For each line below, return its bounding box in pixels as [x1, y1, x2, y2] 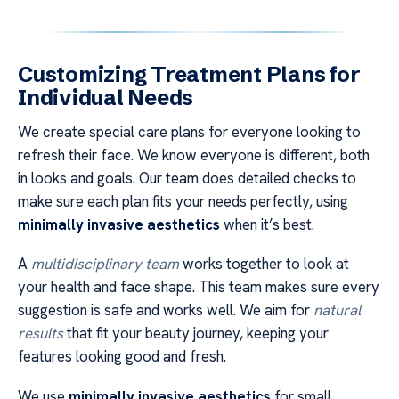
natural [313, 300, 361, 321]
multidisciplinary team [31, 254, 179, 274]
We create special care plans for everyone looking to [18, 121, 361, 142]
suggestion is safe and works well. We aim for [18, 300, 313, 321]
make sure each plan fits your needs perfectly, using [18, 191, 348, 211]
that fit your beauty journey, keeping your [63, 323, 329, 344]
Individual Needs [18, 84, 194, 110]
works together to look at [179, 254, 349, 274]
